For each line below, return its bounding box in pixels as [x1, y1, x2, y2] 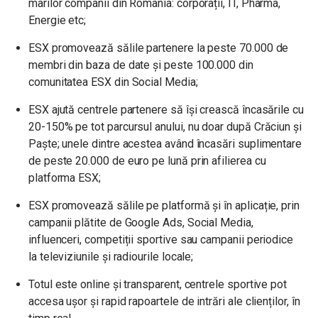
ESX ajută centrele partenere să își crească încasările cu [28, 103, 304, 116]
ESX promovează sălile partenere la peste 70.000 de [28, 41, 289, 55]
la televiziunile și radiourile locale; [28, 250, 194, 263]
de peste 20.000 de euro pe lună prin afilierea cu [28, 154, 266, 168]
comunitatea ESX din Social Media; [28, 75, 198, 89]
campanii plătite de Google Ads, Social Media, [28, 216, 253, 229]
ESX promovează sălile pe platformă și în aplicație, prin [28, 199, 300, 212]
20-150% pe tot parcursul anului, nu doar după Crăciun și [28, 120, 302, 133]
